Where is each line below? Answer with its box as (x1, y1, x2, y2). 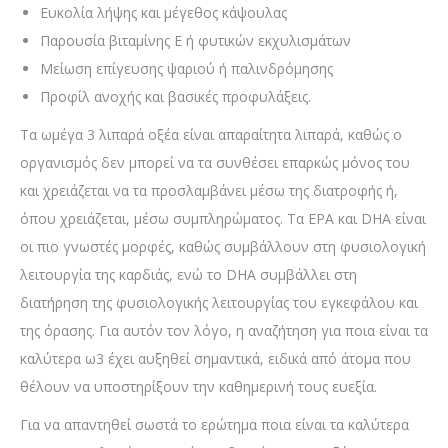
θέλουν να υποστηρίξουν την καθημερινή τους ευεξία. (20, 377, 377, 397)
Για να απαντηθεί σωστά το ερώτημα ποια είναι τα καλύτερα (20, 415, 409, 435)
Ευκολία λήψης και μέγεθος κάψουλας (40, 3, 287, 23)
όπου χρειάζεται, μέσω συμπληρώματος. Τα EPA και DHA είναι (20, 209, 426, 229)
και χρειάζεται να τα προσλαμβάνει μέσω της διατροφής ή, (20, 181, 398, 201)
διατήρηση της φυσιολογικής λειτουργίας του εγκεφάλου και (20, 293, 418, 313)
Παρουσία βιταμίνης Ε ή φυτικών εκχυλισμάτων (40, 31, 351, 51)
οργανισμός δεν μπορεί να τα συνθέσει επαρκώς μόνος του (20, 153, 410, 173)
